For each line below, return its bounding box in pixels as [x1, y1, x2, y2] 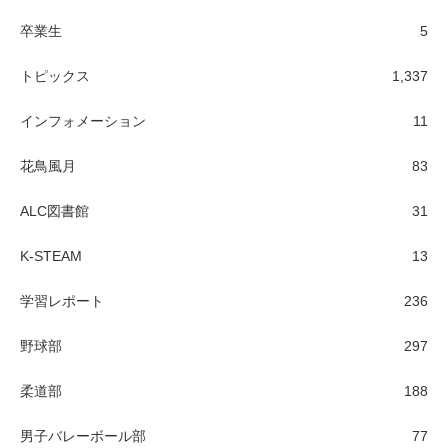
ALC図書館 [20, 203, 89, 220]
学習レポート [20, 293, 104, 310]
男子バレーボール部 [20, 428, 146, 445]
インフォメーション [20, 113, 146, 130]
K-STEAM [20, 248, 82, 265]
